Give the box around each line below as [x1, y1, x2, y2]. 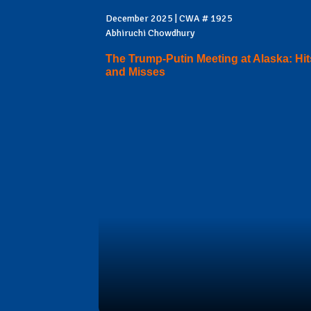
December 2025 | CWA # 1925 [106, 12, 233, 24]
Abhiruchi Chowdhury [106, 26, 195, 39]
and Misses [106, 65, 165, 78]
